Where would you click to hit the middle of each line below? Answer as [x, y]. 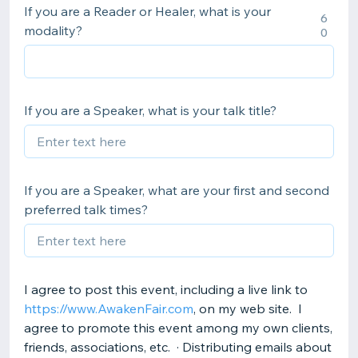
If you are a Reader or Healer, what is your [147, 11]
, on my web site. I [248, 308]
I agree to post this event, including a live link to [166, 289]
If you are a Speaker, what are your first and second [177, 190]
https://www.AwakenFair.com [109, 308]
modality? [53, 30]
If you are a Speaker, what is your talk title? [150, 110]
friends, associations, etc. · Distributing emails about [178, 347]
